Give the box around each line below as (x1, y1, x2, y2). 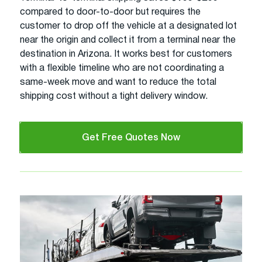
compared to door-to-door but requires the (20, 8, 201, 16)
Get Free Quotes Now (82, 133, 180, 142)
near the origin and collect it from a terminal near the (20, 36, 236, 44)
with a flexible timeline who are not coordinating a (20, 64, 224, 73)
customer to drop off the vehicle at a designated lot (20, 22, 237, 30)
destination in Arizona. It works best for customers (20, 50, 232, 58)
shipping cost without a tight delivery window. (20, 92, 208, 101)
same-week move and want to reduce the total (20, 78, 216, 87)
